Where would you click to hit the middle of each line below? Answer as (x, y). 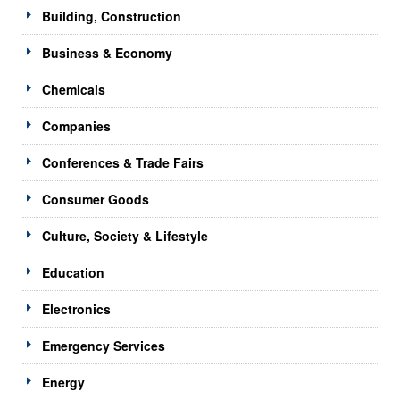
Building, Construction (112, 16)
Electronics (76, 308)
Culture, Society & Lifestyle (125, 235)
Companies (76, 125)
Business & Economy (107, 52)
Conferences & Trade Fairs (123, 162)
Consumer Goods (96, 199)
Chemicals (74, 89)
